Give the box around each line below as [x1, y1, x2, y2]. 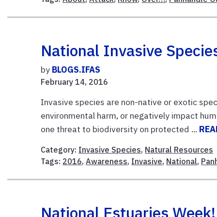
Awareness [86, 156, 128, 166]
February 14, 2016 [41, 77, 108, 87]
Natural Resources [145, 144, 214, 155]
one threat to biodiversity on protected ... [41, 123, 200, 135]
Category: [41, 144, 79, 155]
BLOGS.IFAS [52, 63, 101, 75]
